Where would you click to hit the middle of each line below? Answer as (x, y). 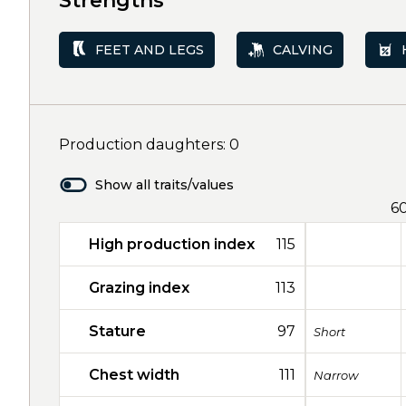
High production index (172, 244)
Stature (117, 331)
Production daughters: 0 (149, 145)
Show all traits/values (164, 185)
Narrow (336, 375)
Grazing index (139, 288)
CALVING (303, 49)
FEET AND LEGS (150, 49)
